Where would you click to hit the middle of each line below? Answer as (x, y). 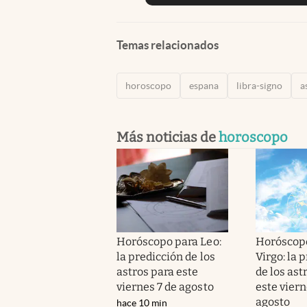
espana (204, 85)
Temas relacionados (168, 45)
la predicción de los (166, 256)
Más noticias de (168, 137)
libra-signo (259, 85)
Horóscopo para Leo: (169, 241)
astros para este (158, 271)
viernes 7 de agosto (165, 286)
